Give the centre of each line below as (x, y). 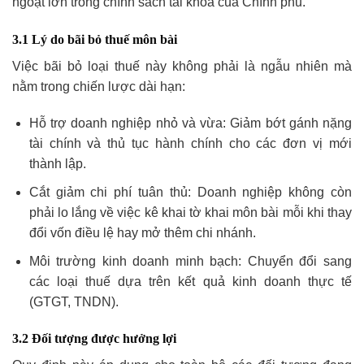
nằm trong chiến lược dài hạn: (99, 86)
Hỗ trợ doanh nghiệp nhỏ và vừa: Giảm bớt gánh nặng (190, 123)
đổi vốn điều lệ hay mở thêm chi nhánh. (142, 233)
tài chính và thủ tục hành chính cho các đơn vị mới (190, 144)
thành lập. (57, 164)
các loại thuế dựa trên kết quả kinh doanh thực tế (190, 281)
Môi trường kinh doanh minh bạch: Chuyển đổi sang (190, 261)
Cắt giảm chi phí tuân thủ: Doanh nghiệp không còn (190, 193)
